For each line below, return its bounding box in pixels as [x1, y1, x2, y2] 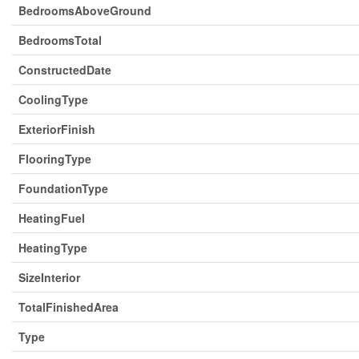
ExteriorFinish [18, 120, 95, 137]
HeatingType [18, 239, 87, 256]
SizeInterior [18, 268, 80, 285]
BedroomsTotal [18, 31, 102, 48]
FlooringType [18, 150, 91, 167]
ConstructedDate [18, 61, 111, 78]
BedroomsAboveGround [18, 2, 151, 18]
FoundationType [18, 179, 108, 196]
